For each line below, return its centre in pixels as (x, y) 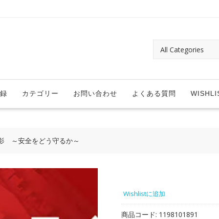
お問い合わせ (95, 93)
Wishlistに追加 (144, 194)
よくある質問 (154, 93)
